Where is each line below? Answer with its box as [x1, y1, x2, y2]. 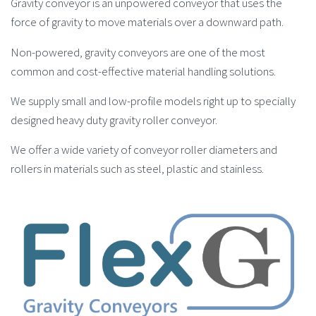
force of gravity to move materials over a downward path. [11, 14, 284, 30]
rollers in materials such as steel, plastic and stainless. [11, 161, 264, 177]
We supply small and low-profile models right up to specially [11, 93, 296, 109]
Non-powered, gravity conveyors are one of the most [11, 44, 265, 60]
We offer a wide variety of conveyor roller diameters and [11, 142, 277, 158]
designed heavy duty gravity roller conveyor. [11, 112, 217, 128]
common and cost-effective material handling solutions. [11, 63, 276, 79]
